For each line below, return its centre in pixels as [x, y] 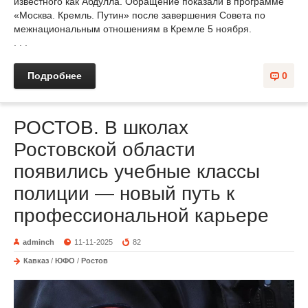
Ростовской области [104, 150]
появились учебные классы [137, 172]
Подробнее [55, 76]
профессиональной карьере [141, 216]
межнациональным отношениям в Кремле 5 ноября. [133, 29]
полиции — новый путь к [124, 194]
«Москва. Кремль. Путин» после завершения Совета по [140, 15]
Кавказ [36, 261]
